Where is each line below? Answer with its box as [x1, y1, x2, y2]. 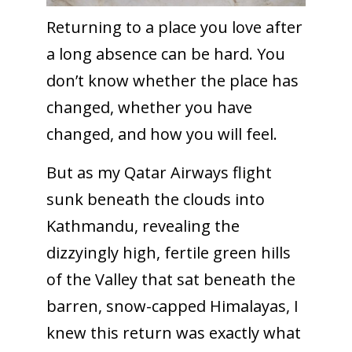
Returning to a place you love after [46, 16, 302, 38]
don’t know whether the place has [46, 69, 299, 91]
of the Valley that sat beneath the [46, 268, 295, 290]
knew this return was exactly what [46, 321, 301, 343]
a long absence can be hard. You [46, 42, 285, 64]
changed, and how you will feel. [46, 123, 277, 145]
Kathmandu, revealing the [46, 214, 240, 236]
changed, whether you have [46, 96, 252, 118]
